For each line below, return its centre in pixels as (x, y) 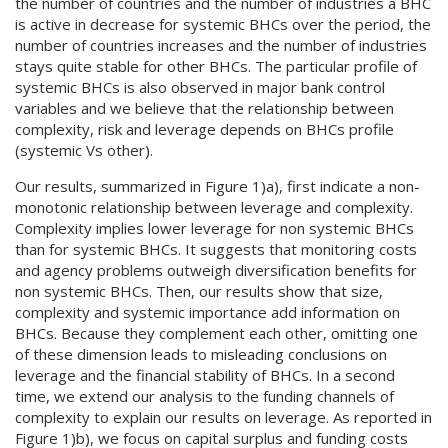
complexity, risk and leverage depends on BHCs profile (204, 129)
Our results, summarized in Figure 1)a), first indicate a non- (217, 186)
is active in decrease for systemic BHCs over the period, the (223, 24)
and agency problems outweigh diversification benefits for (216, 270)
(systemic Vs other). (84, 150)
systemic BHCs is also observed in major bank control (200, 87)
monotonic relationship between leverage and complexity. (214, 207)
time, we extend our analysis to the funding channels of (204, 396)
